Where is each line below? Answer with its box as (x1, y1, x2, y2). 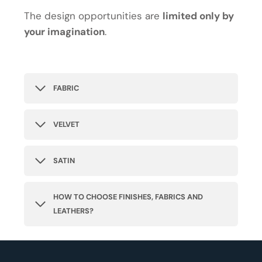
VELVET (53, 119, 80, 130)
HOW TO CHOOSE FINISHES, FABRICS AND (53, 192, 203, 202)
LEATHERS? (53, 206, 94, 216)
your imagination (24, 25, 105, 39)
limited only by (163, 9, 234, 23)
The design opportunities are (24, 9, 163, 23)
